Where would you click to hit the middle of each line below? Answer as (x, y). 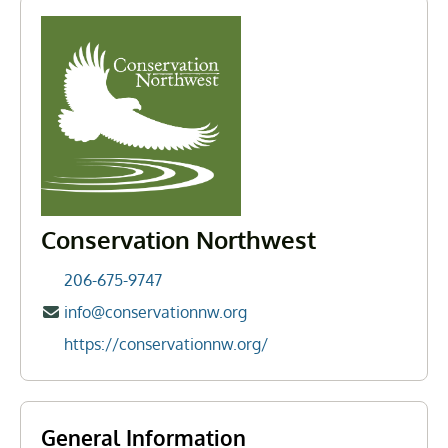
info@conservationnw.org (156, 312)
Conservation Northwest (178, 239)
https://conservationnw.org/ (166, 344)
